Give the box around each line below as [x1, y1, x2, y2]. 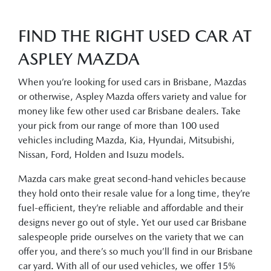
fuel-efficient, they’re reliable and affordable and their [18, 202, 243, 214]
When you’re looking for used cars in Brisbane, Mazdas [18, 76, 246, 88]
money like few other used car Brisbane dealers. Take [18, 105, 241, 117]
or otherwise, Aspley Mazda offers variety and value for [18, 91, 246, 102]
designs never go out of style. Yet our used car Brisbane [18, 217, 247, 228]
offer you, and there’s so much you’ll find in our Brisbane [18, 246, 253, 257]
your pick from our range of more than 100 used [18, 120, 219, 131]
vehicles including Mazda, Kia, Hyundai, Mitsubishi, [18, 134, 235, 146]
